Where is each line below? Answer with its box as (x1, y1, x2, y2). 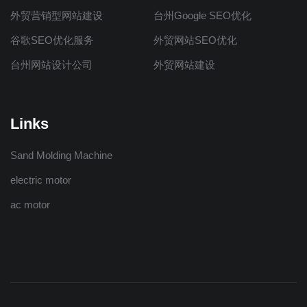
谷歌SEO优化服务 (10, 34, 94, 46)
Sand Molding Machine (10, 149, 112, 161)
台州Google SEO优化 (153, 10, 251, 21)
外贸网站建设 (153, 59, 215, 71)
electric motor (10, 174, 71, 186)
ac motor (10, 199, 50, 210)
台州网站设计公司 (10, 59, 93, 71)
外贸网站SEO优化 (153, 34, 237, 46)
